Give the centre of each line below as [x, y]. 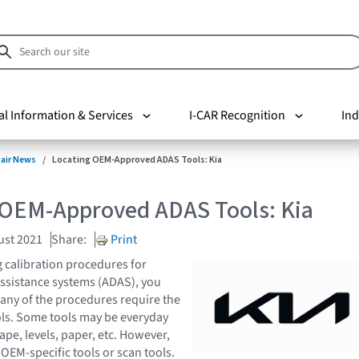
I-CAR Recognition [237, 115]
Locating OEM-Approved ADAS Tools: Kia [137, 159]
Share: [69, 239]
